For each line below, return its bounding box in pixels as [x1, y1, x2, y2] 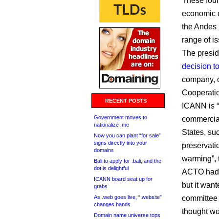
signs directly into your [94, 140, 147, 146]
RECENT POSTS [105, 98, 147, 104]
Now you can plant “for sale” [94, 132, 161, 138]
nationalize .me [94, 122, 129, 128]
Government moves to [94, 114, 147, 120]
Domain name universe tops [94, 212, 160, 218]
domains [94, 147, 114, 153]
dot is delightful [94, 165, 129, 171]
